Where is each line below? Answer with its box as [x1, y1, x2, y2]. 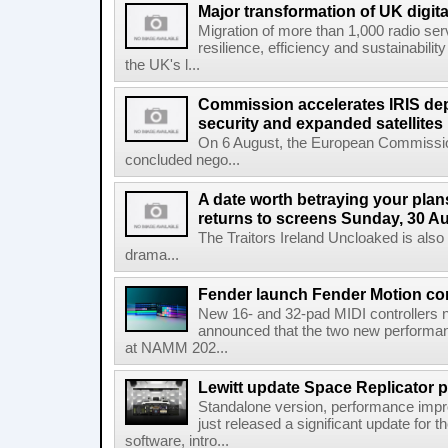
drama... [125, 247, 179, 263]
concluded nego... [125, 152, 240, 168]
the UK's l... [125, 57, 200, 73]
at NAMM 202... [125, 340, 228, 356]
